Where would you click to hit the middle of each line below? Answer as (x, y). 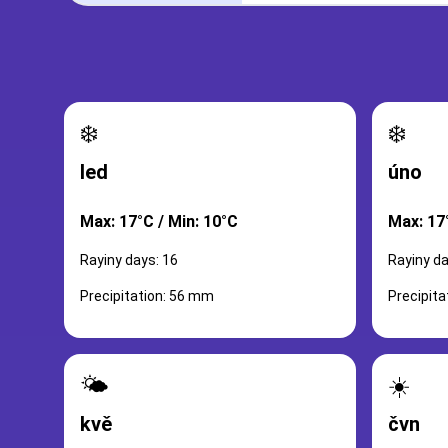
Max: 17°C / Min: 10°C (159, 221)
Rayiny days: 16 (129, 260)
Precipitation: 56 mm (147, 296)
